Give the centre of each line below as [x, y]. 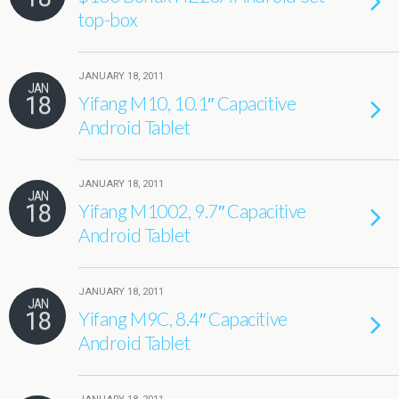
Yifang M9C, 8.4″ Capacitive [183, 318]
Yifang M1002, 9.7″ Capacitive [192, 211]
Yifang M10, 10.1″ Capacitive [187, 103]
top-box [108, 19]
